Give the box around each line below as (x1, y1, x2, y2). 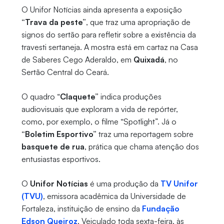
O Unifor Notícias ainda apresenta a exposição (21, 4, 182, 15)
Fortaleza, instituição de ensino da (21, 203, 142, 214)
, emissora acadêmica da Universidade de (42, 191, 186, 201)
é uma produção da (87, 178, 160, 189)
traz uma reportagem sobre (96, 129, 193, 139)
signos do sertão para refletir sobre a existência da (21, 29, 196, 40)
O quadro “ (21, 91, 60, 102)
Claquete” (59, 91, 98, 102)
